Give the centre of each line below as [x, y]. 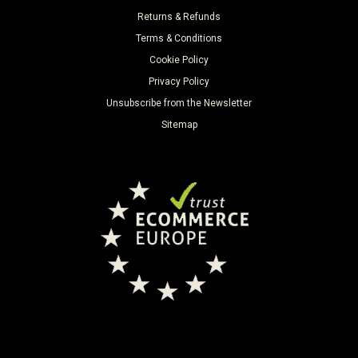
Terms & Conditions [179, 39]
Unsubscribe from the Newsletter [179, 103]
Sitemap [179, 125]
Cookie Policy [179, 60]
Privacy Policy [179, 82]
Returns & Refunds [179, 17]
